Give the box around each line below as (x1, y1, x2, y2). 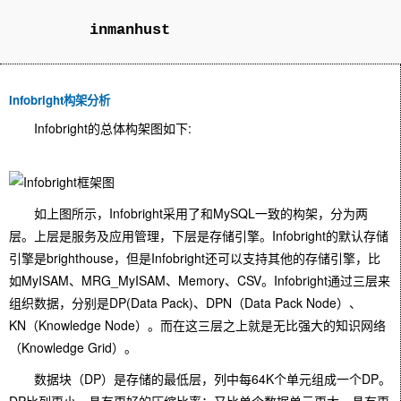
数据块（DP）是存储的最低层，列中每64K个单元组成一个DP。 (9, 370, 391, 388)
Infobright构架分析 (9, 91, 110, 108)
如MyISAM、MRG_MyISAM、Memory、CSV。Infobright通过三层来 (9, 271, 390, 289)
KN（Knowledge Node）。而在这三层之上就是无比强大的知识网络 (9, 316, 386, 334)
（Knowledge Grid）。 (9, 338, 137, 356)
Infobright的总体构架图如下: (9, 119, 192, 137)
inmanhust (90, 21, 170, 38)
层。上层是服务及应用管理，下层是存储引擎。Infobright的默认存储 (9, 226, 388, 244)
